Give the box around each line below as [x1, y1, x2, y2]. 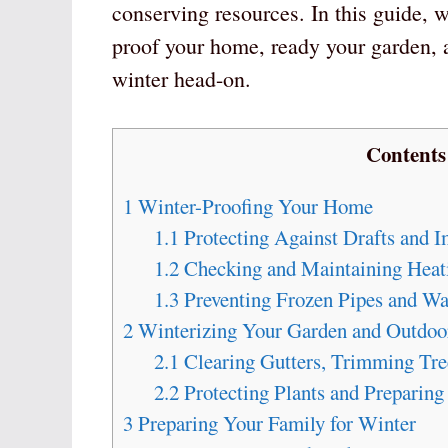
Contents [366, 139, 446, 170]
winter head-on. [112, 64, 251, 94]
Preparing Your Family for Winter [133, 409, 416, 438]
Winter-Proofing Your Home [133, 192, 373, 221]
